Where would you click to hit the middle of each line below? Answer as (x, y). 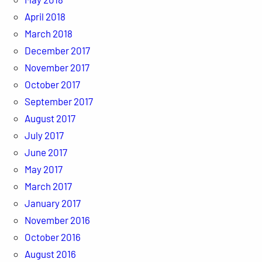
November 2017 (57, 67)
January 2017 (52, 203)
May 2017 (43, 169)
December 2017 (57, 50)
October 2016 (52, 237)
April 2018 (45, 16)
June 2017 (46, 152)
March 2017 (48, 186)
